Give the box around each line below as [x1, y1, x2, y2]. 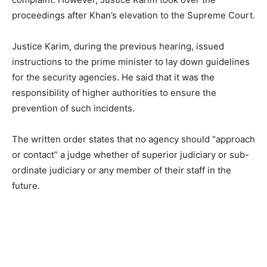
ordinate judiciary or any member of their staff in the [12, 164, 231, 176]
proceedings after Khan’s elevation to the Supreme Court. [12, 9, 255, 21]
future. [12, 179, 40, 191]
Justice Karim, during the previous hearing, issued [12, 40, 224, 52]
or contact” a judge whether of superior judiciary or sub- [12, 148, 249, 160]
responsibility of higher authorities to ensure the [12, 86, 216, 98]
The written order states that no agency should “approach [12, 133, 255, 145]
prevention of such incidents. [12, 102, 135, 114]
